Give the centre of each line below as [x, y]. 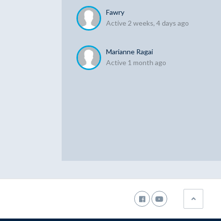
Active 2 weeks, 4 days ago [148, 23]
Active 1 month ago [136, 62]
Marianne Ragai [130, 52]
